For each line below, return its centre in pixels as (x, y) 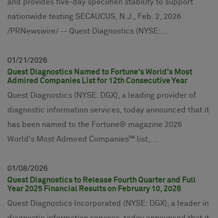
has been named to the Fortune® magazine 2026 (95, 124)
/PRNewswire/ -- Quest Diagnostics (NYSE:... (88, 31)
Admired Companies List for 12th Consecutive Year (97, 81)
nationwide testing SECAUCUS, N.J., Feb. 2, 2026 (94, 16)
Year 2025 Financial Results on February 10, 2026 (94, 189)
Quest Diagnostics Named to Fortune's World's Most (100, 72)
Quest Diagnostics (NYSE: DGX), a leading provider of (102, 95)
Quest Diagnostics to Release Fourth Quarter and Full (101, 180)
